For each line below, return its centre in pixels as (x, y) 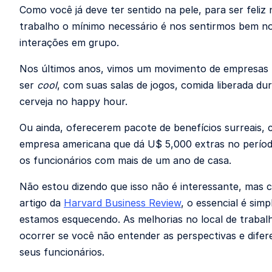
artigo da (42, 203)
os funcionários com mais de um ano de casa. (125, 160)
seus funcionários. (62, 252)
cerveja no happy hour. (73, 101)
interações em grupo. (69, 42)
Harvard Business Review (122, 203)
